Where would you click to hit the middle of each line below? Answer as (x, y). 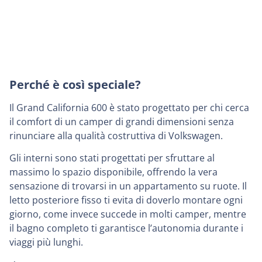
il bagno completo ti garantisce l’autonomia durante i (126, 228)
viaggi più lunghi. (46, 242)
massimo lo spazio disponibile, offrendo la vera (113, 172)
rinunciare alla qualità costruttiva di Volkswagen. (116, 135)
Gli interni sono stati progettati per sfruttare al (112, 158)
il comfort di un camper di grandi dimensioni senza (122, 121)
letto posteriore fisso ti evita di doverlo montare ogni (126, 200)
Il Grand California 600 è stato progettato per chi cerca (129, 107)
